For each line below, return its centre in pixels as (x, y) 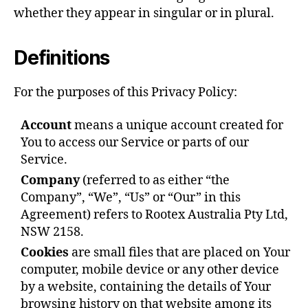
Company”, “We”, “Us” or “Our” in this (131, 197)
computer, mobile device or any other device (150, 269)
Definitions (62, 58)
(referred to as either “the (155, 180)
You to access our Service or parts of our (135, 142)
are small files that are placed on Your (179, 252)
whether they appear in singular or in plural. (144, 13)
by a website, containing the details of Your (146, 287)
